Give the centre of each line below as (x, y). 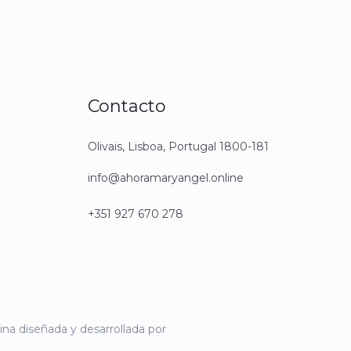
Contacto (127, 106)
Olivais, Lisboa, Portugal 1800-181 (178, 147)
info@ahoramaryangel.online (166, 178)
